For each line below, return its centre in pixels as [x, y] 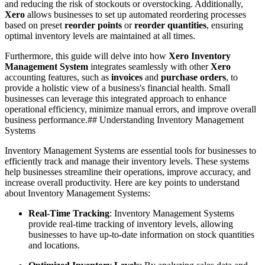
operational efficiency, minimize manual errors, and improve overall [130, 109]
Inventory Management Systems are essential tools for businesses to [130, 150]
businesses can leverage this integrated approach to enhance [116, 98]
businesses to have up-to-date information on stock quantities [141, 234]
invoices [127, 77]
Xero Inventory [200, 56]
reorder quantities [170, 25]
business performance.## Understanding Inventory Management [124, 119]
